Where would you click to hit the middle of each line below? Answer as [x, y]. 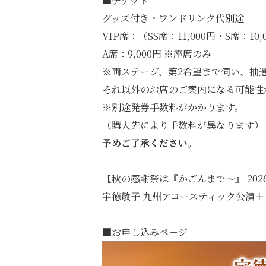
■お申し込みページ [145, 232]
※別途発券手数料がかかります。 [173, 107]
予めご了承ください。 [150, 143]
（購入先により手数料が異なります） [183, 125]
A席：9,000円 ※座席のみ [157, 54]
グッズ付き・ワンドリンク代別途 [173, 18]
